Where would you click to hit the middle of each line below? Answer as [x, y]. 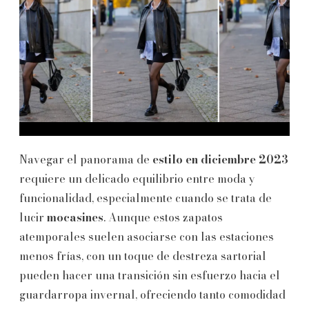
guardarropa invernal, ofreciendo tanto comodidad [152, 294]
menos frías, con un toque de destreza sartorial [143, 256]
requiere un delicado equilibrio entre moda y [137, 178]
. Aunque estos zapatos [163, 217]
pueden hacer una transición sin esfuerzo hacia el [150, 275]
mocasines [75, 217]
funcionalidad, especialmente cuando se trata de [146, 198]
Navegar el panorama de [86, 159]
